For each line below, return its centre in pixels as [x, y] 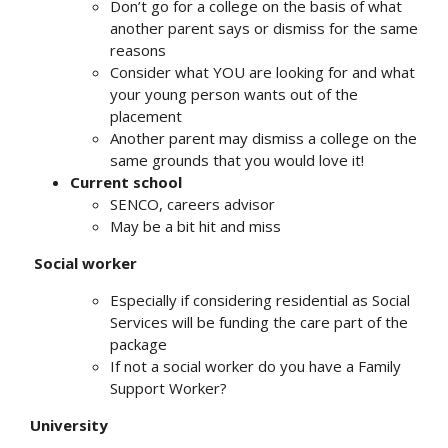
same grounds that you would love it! [237, 159]
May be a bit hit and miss [195, 225]
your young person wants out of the [234, 93]
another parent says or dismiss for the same [264, 27]
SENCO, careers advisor [192, 203]
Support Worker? [168, 387]
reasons [138, 49]
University [69, 424]
